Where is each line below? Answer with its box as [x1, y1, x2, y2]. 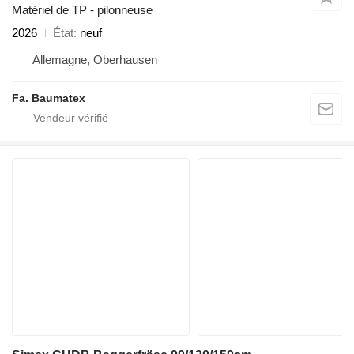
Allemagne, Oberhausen [32, 53, 157, 66]
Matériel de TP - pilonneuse [12, 3, 153, 17]
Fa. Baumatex [12, 92, 85, 104]
